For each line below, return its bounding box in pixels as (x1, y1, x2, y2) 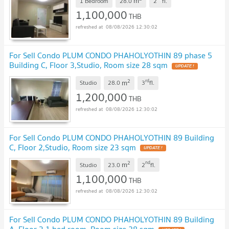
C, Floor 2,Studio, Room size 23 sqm (9, 140, 136, 154)
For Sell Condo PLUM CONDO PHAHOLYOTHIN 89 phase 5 (9, 49, 212, 62)
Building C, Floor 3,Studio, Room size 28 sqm (9, 58, 168, 72)
